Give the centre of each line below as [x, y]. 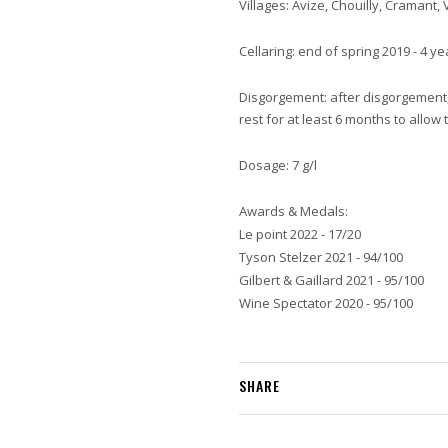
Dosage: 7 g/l [278, 165]
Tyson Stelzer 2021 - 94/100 [321, 257]
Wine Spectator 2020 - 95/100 [326, 303]
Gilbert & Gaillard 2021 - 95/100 [331, 280]
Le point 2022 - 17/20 [300, 234]
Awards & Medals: [293, 211]
